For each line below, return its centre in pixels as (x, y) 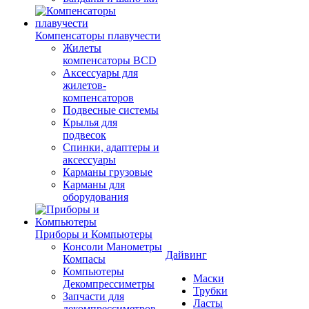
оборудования (96, 197)
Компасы (84, 259)
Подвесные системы (111, 110)
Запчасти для (93, 296)
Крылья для (90, 122)
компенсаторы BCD (110, 60)
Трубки (210, 291)
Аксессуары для (100, 73)
